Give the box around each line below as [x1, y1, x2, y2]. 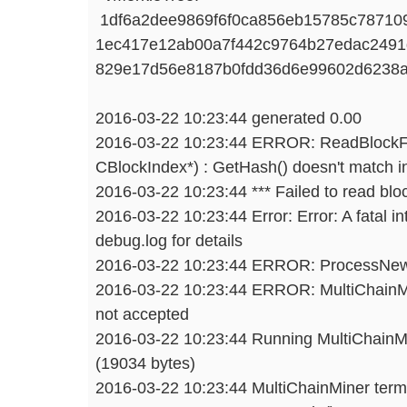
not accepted [95, 303, 189, 323]
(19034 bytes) [95, 352, 195, 372]
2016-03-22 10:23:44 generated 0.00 [95, 107, 362, 127]
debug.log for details [95, 230, 243, 250]
